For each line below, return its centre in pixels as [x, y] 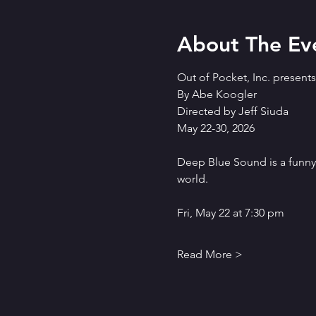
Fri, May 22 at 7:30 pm [230, 213]
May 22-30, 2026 [215, 128]
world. [192, 179]
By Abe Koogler [217, 94]
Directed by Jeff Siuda [232, 111]
